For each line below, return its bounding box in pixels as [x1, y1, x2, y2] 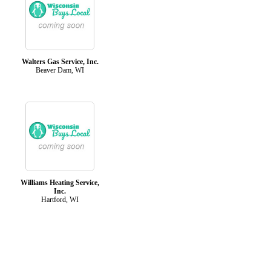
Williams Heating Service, [21, 178, 99, 187]
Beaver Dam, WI [36, 65, 84, 74]
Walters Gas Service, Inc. [21, 57, 99, 66]
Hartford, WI [41, 195, 79, 204]
